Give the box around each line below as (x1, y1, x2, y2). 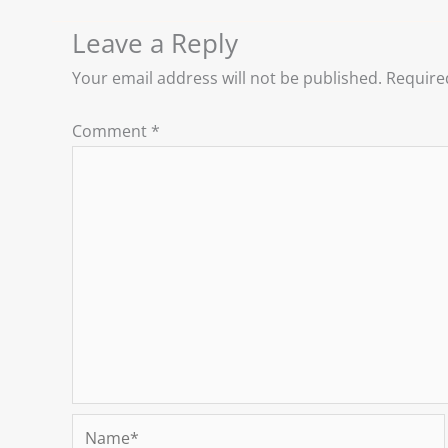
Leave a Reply (72, 25, 238, 62)
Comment (72, 120, 151, 143)
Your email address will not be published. (72, 67, 382, 90)
